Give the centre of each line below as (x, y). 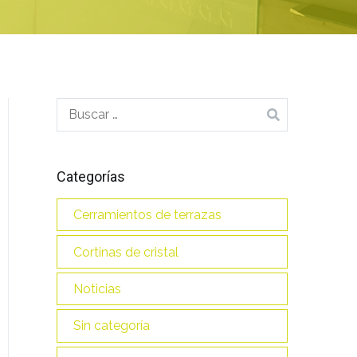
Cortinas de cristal (126, 252)
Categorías (91, 176)
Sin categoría (112, 326)
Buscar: (77, 108)
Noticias (97, 289)
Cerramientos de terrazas (147, 215)
